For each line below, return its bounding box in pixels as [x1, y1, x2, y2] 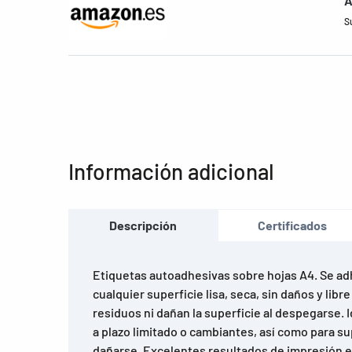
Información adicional [68, 158, 274, 185]
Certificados [258, 218, 328, 233]
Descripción [108, 218, 177, 233]
